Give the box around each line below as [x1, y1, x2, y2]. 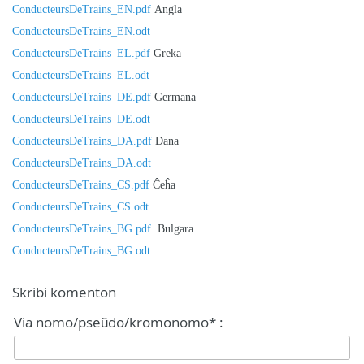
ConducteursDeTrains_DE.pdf [12, 91, 151, 103]
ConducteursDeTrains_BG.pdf [12, 223, 158, 235]
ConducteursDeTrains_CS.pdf [12, 179, 149, 191]
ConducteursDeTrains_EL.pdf [12, 47, 150, 59]
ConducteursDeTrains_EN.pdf [12, 3, 151, 15]
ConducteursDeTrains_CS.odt [12, 201, 149, 213]
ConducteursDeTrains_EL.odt [12, 69, 149, 81]
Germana [151, 91, 196, 103]
